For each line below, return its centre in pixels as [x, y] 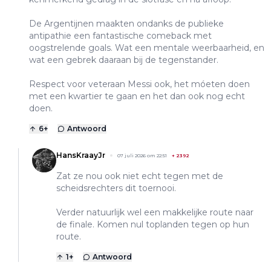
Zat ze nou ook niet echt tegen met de [140, 176]
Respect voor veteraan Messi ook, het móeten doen [139, 84]
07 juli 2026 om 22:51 [142, 156]
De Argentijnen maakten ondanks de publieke [126, 24]
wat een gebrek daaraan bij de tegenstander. [124, 60]
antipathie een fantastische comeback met [120, 36]
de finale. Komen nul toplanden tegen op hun [153, 225]
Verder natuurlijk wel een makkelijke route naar [155, 213]
